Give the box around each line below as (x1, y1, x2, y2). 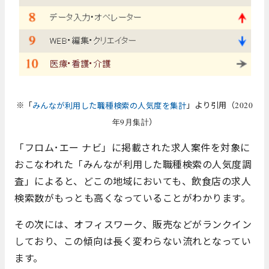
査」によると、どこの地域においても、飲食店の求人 (14, 174, 251, 189)
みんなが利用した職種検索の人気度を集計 (32, 100, 187, 112)
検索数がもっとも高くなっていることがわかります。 (14, 190, 250, 205)
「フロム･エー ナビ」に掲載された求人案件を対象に (14, 140, 250, 155)
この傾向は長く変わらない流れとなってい (63, 234, 251, 249)
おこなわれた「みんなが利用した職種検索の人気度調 (14, 157, 252, 172)
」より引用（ (186, 99, 235, 111)
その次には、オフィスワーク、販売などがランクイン (14, 217, 252, 232)
